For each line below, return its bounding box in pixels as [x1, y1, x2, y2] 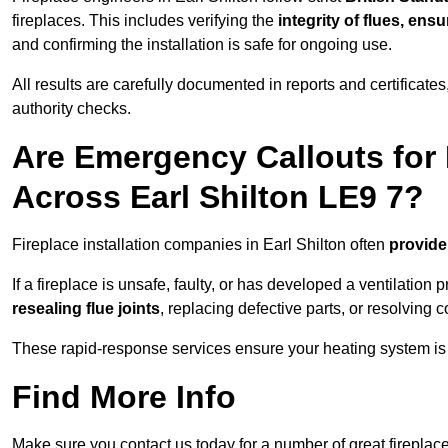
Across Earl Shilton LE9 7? [12, 179, 424, 216]
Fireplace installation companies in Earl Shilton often [12, 236, 389, 254]
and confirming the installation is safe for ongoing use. [12, 36, 392, 54]
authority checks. [12, 100, 131, 118]
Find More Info [12, 379, 236, 416]
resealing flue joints [12, 300, 160, 318]
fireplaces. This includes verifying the [12, 12, 278, 30]
